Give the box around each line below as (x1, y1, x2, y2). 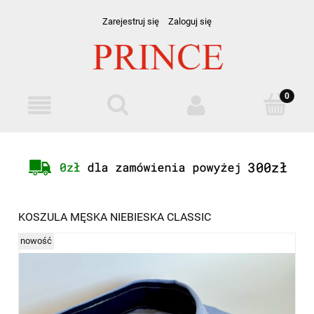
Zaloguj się (168, 16, 212, 27)
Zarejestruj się (102, 16, 159, 27)
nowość (20, 235, 52, 246)
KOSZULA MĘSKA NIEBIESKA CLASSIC (18, 210, 211, 224)
